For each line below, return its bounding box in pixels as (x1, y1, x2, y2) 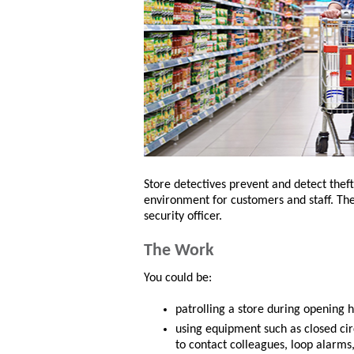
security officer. (144, 210, 222, 224)
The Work (144, 242, 214, 261)
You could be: (144, 272, 212, 285)
